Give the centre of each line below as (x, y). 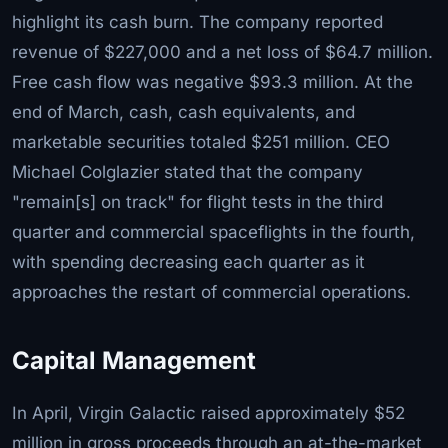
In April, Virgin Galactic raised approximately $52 (208, 412)
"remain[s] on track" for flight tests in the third (197, 201)
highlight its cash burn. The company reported (197, 21)
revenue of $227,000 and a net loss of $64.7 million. (222, 51)
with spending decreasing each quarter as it (188, 261)
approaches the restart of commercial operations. (211, 291)
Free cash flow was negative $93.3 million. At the (212, 81)
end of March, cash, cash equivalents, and (183, 111)
